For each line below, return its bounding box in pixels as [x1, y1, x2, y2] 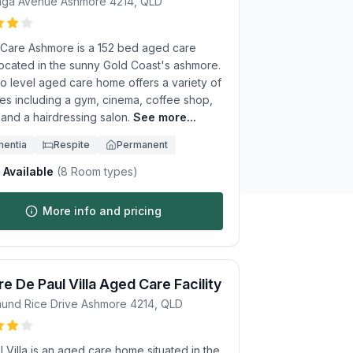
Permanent [117, 139, 168, 150]
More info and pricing [42, 204, 162, 217]
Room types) [68, 165, 138, 178]
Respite [54, 139, 90, 150]
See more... [133, 110, 196, 124]
